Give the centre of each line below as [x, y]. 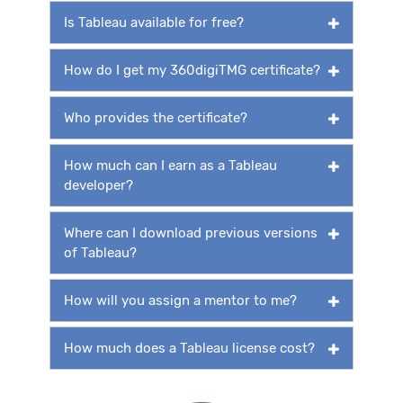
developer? [99, 185]
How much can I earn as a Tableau [170, 165]
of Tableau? [100, 252]
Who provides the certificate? [156, 117]
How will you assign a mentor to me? [180, 300]
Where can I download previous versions [191, 233]
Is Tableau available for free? [154, 22]
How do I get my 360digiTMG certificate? [192, 70]
